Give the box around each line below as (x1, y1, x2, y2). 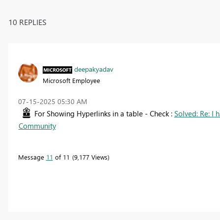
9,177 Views (74, 152, 108, 161)
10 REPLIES (8, 16, 47, 27)
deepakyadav (74, 64, 113, 74)
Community (18, 120, 56, 131)
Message (18, 152, 46, 161)
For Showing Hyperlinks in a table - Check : (34, 108, 174, 118)
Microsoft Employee (42, 76, 100, 84)
